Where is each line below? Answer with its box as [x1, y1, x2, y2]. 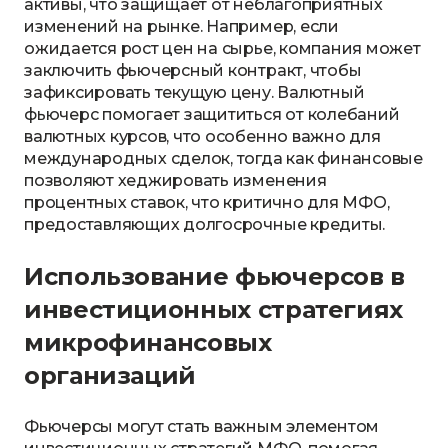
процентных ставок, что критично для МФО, [24, 193, 390, 212]
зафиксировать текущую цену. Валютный [24, 83, 365, 102]
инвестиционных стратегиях [24, 295, 403, 324]
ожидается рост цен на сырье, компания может [24, 39, 421, 58]
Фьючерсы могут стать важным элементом [24, 417, 380, 436]
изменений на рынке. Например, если [24, 17, 339, 36]
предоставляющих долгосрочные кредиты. [24, 215, 386, 234]
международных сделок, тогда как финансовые [24, 149, 423, 168]
